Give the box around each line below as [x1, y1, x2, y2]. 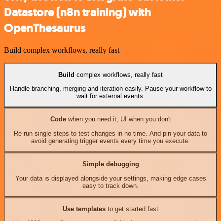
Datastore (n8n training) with [4, 4, 151, 21]
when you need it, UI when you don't [66, 115, 171, 123]
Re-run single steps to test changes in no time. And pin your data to [14, 129, 207, 137]
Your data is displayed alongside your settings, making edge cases [15, 174, 206, 182]
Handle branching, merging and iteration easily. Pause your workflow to [9, 84, 212, 92]
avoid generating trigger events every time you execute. [31, 137, 190, 145]
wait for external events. [76, 92, 145, 100]
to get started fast [106, 205, 158, 213]
